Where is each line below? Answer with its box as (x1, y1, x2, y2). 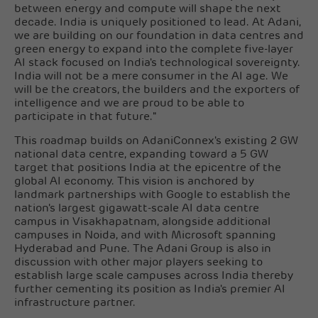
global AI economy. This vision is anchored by (14, 175, 254, 187)
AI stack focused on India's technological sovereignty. (14, 57, 300, 69)
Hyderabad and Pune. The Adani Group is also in (14, 243, 271, 255)
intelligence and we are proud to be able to (14, 97, 244, 109)
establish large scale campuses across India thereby (14, 270, 293, 282)
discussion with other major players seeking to (14, 256, 263, 268)
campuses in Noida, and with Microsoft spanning (14, 229, 276, 241)
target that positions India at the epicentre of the (14, 162, 281, 174)
